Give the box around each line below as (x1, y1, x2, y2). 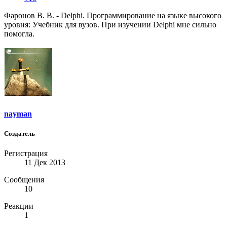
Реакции (4, 202, 33, 211)
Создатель (4, 129, 35, 137)
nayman (4, 109, 32, 118)
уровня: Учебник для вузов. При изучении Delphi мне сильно (4, 20, 216, 29)
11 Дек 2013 (24, 158, 65, 167)
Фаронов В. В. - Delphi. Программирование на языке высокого (4, 11, 221, 20)
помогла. (4, 29, 34, 39)
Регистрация (4, 149, 48, 158)
